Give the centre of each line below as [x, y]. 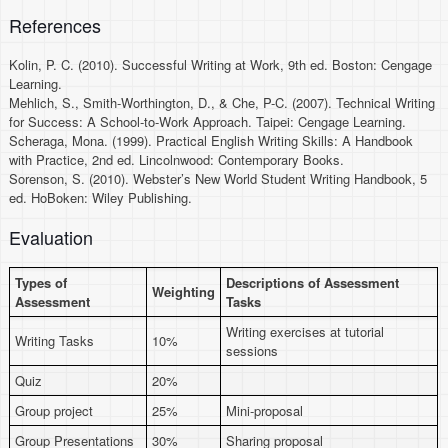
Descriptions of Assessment [313, 282]
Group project [54, 410]
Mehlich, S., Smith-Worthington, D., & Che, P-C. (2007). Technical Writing [222, 102]
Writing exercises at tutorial [305, 331]
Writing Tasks [55, 340]
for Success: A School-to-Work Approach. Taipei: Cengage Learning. [208, 121]
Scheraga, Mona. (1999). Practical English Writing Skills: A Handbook [211, 140]
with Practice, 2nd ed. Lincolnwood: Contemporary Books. [177, 159]
